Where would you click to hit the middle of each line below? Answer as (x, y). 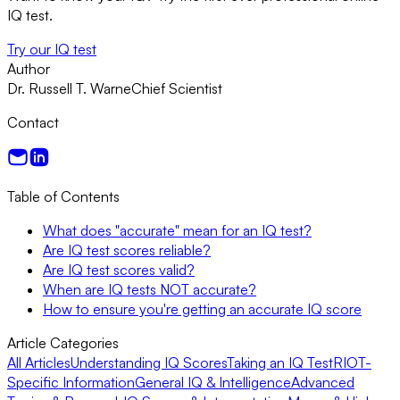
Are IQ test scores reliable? (127, 250)
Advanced (323, 382)
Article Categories (63, 342)
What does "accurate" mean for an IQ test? (177, 230)
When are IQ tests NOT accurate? (150, 289)
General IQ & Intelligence (213, 382)
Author (29, 68)
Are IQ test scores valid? (119, 269)
